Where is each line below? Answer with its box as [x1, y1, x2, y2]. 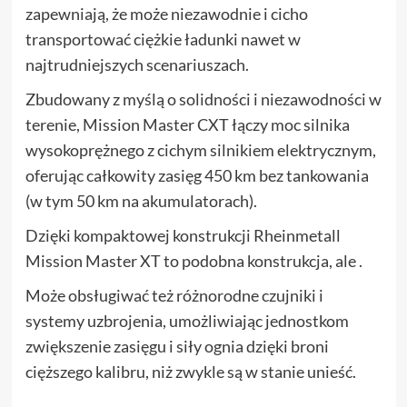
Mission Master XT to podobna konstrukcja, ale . [25, 251, 362, 271]
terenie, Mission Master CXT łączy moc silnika [25, 114, 350, 134]
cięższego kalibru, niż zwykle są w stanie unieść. [25, 362, 356, 382]
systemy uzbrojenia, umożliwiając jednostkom [25, 311, 349, 331]
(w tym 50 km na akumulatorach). [25, 191, 257, 211]
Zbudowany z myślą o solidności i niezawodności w [25, 89, 382, 109]
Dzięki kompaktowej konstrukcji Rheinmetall [25, 225, 341, 245]
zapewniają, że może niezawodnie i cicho [25, 4, 308, 24]
